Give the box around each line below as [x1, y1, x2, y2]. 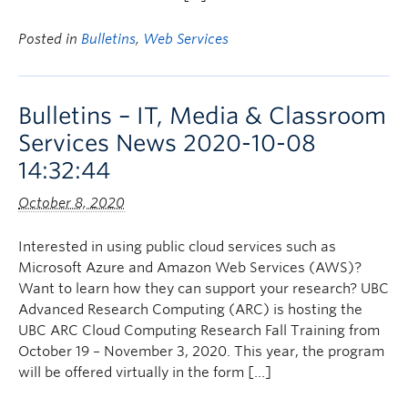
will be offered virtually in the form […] [18, 364, 271, 381]
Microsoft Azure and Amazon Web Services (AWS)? [18, 260, 362, 276]
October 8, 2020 [18, 195, 125, 211]
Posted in [18, 31, 81, 47]
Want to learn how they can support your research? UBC [18, 280, 389, 297]
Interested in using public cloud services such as [18, 239, 336, 255]
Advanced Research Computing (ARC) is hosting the [18, 301, 362, 318]
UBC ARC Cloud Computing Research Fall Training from [18, 322, 380, 339]
